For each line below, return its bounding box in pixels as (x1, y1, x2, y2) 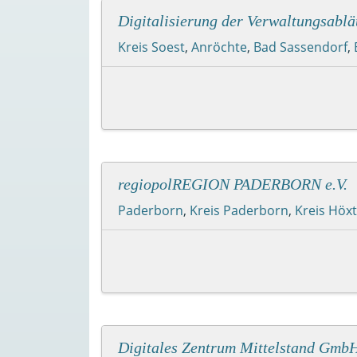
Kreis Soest (118, 37, 185, 56)
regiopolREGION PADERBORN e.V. (118, 175, 347, 193)
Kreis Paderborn (190, 201, 288, 219)
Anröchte (191, 37, 247, 56)
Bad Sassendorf (253, 37, 347, 56)
